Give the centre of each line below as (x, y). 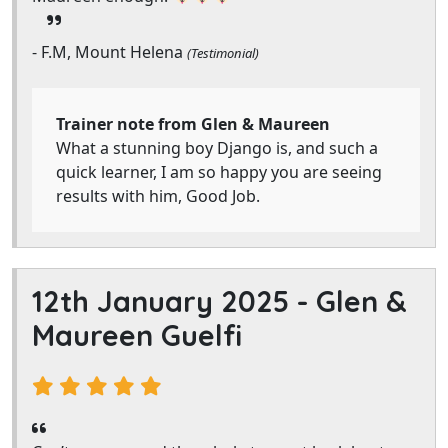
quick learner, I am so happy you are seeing (219, 172)
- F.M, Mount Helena (109, 52)
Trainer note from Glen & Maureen (193, 124)
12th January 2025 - (174, 301)
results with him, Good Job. (158, 196)
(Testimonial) (223, 53)
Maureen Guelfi (137, 335)
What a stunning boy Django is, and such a (217, 148)
